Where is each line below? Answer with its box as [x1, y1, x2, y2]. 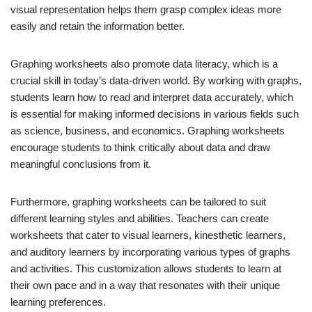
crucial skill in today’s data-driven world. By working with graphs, [10, 74, 302, 86]
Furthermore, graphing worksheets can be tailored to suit [10, 195, 266, 208]
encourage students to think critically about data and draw [10, 141, 270, 153]
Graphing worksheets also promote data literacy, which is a [10, 57, 278, 70]
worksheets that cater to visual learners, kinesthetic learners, [10, 228, 286, 241]
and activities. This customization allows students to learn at [10, 262, 281, 274]
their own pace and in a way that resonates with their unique [10, 279, 280, 291]
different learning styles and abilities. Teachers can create [10, 212, 269, 224]
